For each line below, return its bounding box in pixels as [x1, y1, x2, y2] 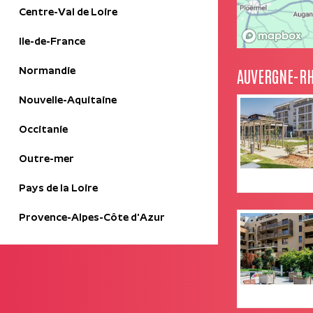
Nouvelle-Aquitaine [19, 96, 117, 107]
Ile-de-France [19, 37, 85, 48]
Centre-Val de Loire [19, 8, 117, 19]
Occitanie [19, 125, 68, 136]
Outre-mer [19, 154, 74, 166]
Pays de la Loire [19, 184, 98, 195]
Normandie [19, 66, 75, 78]
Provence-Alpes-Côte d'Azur [19, 213, 165, 224]
